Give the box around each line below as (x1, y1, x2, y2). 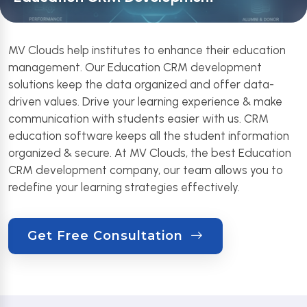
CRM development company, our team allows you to (8, 163, 283, 177)
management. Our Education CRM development (8, 60, 262, 74)
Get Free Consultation (27, 228, 187, 243)
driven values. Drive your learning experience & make (8, 95, 282, 108)
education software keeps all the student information (8, 129, 289, 143)
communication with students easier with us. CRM (8, 112, 269, 125)
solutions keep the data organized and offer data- (8, 77, 274, 91)
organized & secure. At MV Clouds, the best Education (8, 146, 291, 160)
